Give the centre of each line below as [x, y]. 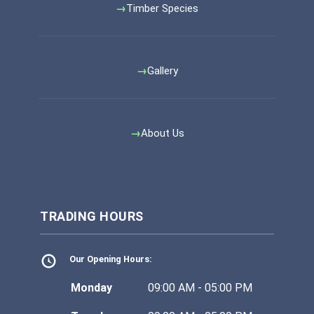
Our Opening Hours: [111, 259]
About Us [162, 133]
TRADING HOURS [92, 216]
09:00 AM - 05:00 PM [200, 288]
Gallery [162, 71]
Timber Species [162, 8]
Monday [91, 288]
